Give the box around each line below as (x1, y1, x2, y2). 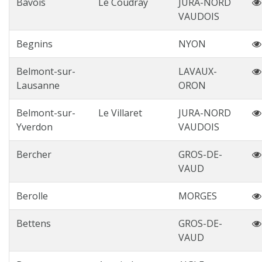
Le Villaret (98, 106, 142, 119)
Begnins (16, 37, 53, 50)
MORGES (178, 189, 217, 202)
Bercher (16, 148, 51, 161)
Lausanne (16, 79, 60, 92)
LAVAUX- (178, 65, 217, 78)
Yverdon (16, 120, 53, 133)
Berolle (16, 189, 48, 202)
